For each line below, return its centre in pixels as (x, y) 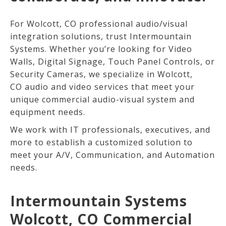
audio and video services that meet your (110, 87)
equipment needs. (48, 112)
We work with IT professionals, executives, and (110, 129)
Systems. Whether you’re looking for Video (101, 49)
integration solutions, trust (70, 36)
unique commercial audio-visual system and (102, 99)
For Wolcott (35, 23)
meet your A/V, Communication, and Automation (112, 155)
